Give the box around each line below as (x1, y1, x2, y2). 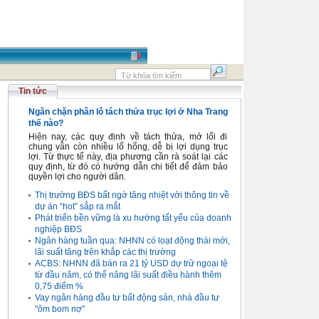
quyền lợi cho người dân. (28, 172, 126, 182)
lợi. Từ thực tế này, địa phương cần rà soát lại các (28, 152, 228, 162)
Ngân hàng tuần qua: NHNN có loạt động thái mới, (34, 236, 230, 246)
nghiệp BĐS (34, 224, 82, 234)
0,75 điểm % (34, 281, 83, 291)
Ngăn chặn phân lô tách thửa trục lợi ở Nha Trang (28, 107, 228, 117)
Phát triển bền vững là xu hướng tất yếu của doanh (34, 213, 231, 223)
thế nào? (28, 118, 63, 128)
